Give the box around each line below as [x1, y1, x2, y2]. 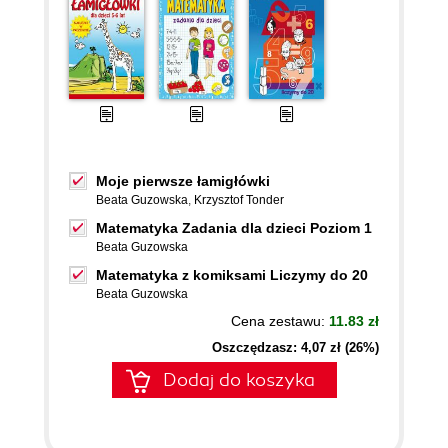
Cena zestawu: [231, 313, 329, 329]
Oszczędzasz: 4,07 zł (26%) [212, 340, 379, 355]
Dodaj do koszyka [163, 369, 315, 391]
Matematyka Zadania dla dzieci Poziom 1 [96, 220, 372, 236]
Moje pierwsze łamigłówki [96, 173, 270, 189]
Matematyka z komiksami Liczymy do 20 [96, 267, 368, 283]
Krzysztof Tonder [194, 193, 284, 207]
